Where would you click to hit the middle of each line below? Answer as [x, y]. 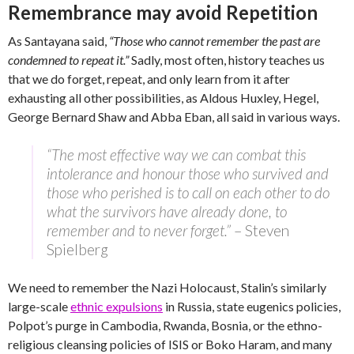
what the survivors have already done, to [167, 212]
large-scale [39, 307]
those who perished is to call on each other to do [188, 193]
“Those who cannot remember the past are [215, 41]
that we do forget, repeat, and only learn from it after [149, 79]
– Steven [260, 231]
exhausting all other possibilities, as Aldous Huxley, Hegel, [163, 98]
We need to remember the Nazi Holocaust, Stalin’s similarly [167, 288]
